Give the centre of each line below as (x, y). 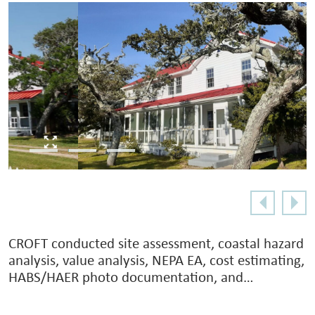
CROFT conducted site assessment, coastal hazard (156, 244)
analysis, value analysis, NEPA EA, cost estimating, (156, 261)
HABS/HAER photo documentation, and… (131, 278)
